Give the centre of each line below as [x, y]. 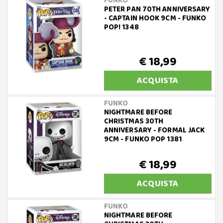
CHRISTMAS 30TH [134, 122]
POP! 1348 [121, 28]
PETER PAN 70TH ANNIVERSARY [157, 10]
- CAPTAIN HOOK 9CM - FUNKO [155, 19]
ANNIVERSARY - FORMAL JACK [154, 131]
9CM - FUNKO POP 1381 [143, 140]
